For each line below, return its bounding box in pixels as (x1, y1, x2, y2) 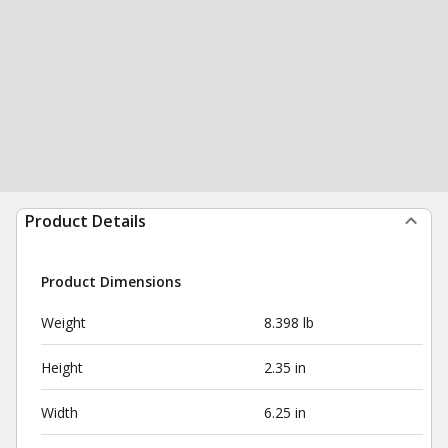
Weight (41, 313, 86, 332)
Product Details (25, 210, 146, 232)
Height (41, 358, 83, 377)
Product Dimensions (41, 272, 181, 291)
